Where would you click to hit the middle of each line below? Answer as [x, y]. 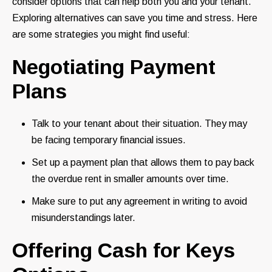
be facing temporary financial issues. [109, 140]
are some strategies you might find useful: [101, 34]
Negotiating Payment [114, 66]
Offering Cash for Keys [124, 250]
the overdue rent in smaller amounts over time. [130, 178]
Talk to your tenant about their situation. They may [139, 123]
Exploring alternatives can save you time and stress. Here [135, 18]
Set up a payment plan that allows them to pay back [143, 162]
